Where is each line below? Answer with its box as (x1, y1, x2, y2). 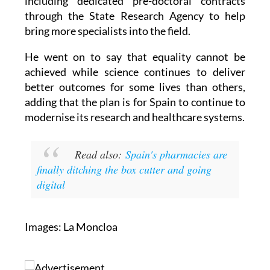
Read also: (74, 146, 125, 162)
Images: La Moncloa (24, 219, 118, 233)
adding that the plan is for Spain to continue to (24, 95, 246, 108)
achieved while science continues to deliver (24, 64, 246, 78)
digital (36, 177, 65, 192)
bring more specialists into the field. (24, 24, 190, 37)
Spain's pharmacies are (125, 146, 227, 162)
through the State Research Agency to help (24, 8, 246, 22)
